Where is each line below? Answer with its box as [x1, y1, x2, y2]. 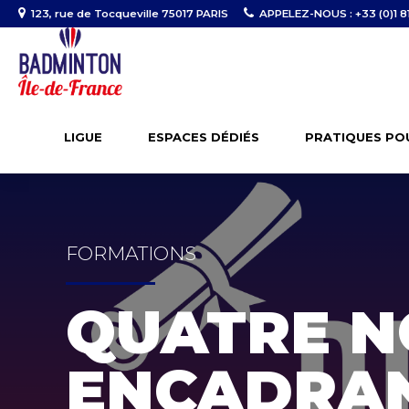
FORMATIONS [66, 242, 196, 265]
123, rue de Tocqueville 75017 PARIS [30, 6, 228, 20]
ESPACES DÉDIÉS [148, 130, 259, 144]
